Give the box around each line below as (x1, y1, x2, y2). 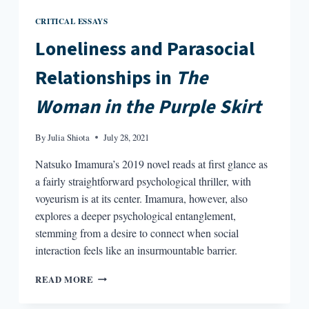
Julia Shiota (48, 130, 90, 143)
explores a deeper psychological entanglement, (34, 208, 236, 223)
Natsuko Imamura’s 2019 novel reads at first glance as (34, 156, 268, 171)
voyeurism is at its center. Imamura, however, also (34, 190, 248, 206)
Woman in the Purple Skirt (34, 92, 261, 121)
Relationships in (34, 63, 176, 92)
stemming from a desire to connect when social (34, 225, 239, 240)
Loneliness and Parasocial (34, 34, 255, 63)
